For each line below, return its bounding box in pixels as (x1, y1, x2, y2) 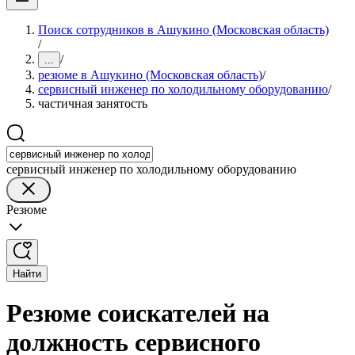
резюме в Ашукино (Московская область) (38, 68, 262, 82)
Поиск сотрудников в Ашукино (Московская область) (38, 23, 329, 36)
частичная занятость (38, 97, 147, 110)
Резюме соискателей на (6, 299, 269, 328)
